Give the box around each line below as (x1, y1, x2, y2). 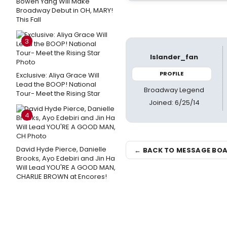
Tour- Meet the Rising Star (16, 89, 100, 98)
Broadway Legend (144, 85, 205, 95)
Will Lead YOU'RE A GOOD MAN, (16, 163, 116, 172)
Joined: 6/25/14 (148, 97, 200, 107)
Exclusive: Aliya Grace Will (16, 70, 99, 80)
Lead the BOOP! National (16, 80, 96, 89)
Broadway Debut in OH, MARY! (16, 6, 113, 15)
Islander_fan (150, 52, 199, 62)
